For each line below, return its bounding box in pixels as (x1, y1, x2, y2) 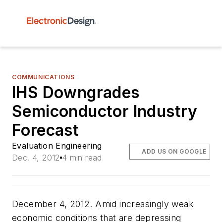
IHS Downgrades (12, 83, 140, 102)
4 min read (61, 153, 102, 163)
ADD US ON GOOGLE (142, 148, 207, 155)
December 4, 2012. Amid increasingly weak (12, 199, 194, 209)
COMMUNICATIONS (12, 73, 75, 81)
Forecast (12, 120, 79, 140)
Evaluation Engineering (12, 141, 102, 151)
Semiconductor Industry (12, 102, 198, 121)
